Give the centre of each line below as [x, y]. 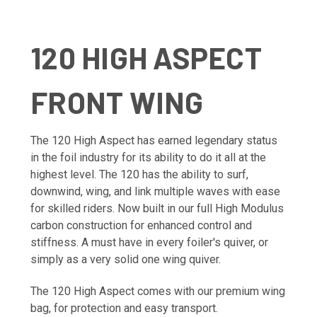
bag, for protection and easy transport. [124, 309]
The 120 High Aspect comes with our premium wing [158, 292]
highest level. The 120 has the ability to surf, [139, 175]
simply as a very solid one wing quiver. [127, 260]
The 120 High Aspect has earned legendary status [154, 141]
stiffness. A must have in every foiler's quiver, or [149, 243]
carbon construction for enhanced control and [141, 226]
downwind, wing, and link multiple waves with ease [155, 192]
